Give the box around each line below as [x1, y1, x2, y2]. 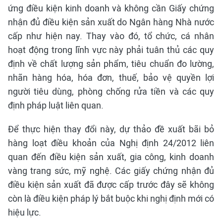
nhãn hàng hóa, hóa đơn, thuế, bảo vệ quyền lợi [8, 72, 214, 83]
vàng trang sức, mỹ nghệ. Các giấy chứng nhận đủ [8, 166, 214, 176]
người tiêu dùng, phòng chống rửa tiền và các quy [8, 86, 214, 97]
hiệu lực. [8, 207, 41, 218]
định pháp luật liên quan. [8, 100, 104, 111]
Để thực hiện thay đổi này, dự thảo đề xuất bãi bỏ [8, 124, 214, 135]
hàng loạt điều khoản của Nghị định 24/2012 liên [8, 138, 214, 149]
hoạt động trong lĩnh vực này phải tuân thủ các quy [8, 45, 214, 55]
